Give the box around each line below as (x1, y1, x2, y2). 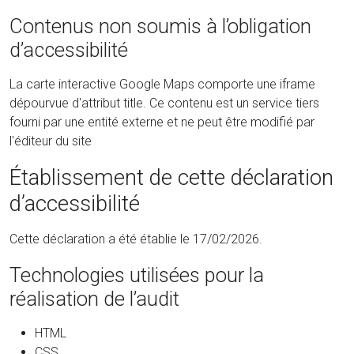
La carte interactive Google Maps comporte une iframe (9, 77, 315, 92)
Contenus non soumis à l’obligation (9, 13, 311, 38)
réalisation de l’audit (9, 286, 179, 311)
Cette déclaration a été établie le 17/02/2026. (9, 231, 262, 247)
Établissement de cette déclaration (9, 164, 333, 191)
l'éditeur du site (9, 134, 92, 149)
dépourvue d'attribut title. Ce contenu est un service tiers (9, 96, 319, 111)
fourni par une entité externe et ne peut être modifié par (9, 115, 314, 130)
